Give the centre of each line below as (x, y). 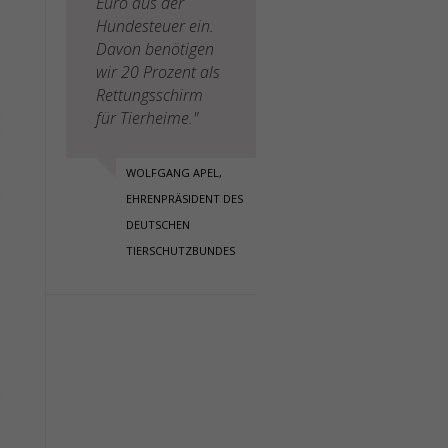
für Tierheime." (147, 118)
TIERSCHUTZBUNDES (180, 250)
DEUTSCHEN (158, 224)
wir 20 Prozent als (158, 72)
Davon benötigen (155, 49)
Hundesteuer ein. (155, 26)
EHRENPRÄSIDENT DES (184, 198)
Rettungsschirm (149, 95)
